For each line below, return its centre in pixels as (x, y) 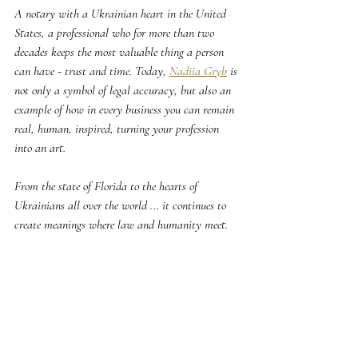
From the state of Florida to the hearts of (107, 186)
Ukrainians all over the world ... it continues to (122, 205)
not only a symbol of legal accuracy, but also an (124, 90)
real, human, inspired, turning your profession (118, 129)
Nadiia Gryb (198, 71)
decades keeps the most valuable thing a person (121, 52)
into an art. (40, 148)
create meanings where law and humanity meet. (121, 225)
